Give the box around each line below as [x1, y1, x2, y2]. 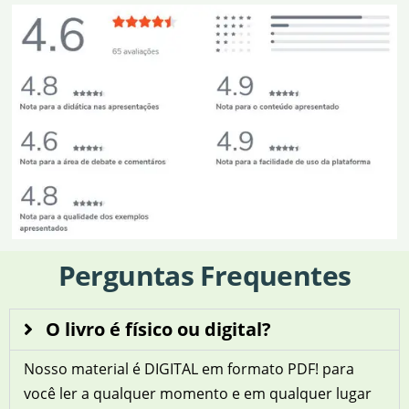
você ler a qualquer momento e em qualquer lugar [24, 383, 372, 404]
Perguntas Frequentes [58, 257, 351, 295]
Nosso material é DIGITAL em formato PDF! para [24, 359, 354, 380]
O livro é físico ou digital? [46, 317, 271, 342]
